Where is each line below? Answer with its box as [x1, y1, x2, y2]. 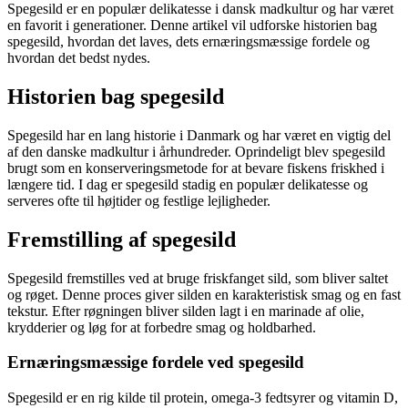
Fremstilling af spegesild [7, 227, 236, 251]
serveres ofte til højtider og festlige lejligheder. [7, 192, 270, 209]
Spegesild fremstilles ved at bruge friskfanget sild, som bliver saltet [7, 270, 388, 286]
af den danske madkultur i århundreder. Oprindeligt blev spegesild [7, 143, 385, 159]
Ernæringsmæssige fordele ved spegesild [7, 352, 304, 372]
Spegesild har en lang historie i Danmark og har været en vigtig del [7, 127, 391, 143]
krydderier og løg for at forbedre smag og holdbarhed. [7, 319, 316, 335]
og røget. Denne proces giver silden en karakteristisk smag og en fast [7, 286, 401, 302]
